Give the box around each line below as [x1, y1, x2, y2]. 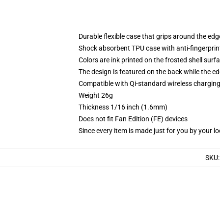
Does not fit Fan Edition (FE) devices [79, 115, 188, 123]
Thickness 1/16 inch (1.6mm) [79, 103, 167, 111]
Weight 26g [79, 91, 113, 99]
